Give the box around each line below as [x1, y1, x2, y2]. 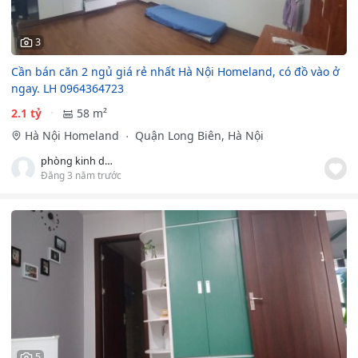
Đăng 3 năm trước [41, 168, 121, 181]
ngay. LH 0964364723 [11, 80, 124, 96]
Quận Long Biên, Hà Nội [131, 127, 264, 143]
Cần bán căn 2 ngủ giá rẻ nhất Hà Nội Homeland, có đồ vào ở [11, 63, 340, 79]
